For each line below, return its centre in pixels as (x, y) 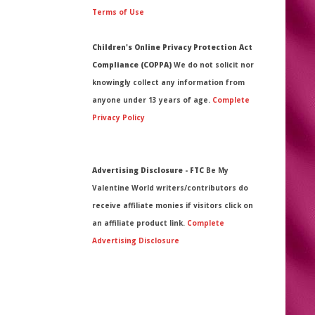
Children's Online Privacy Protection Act (172, 47)
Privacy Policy (118, 117)
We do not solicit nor (213, 64)
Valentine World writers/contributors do (170, 187)
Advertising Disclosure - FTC (149, 170)
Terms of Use (118, 12)
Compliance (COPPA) (132, 64)
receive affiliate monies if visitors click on (173, 205)
